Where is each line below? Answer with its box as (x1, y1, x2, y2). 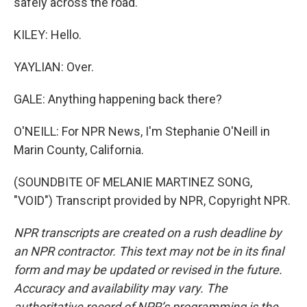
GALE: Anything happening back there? (14, 92, 222, 106)
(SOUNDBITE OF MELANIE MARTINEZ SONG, (14, 175, 252, 189)
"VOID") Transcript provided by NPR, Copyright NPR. (14, 193, 291, 208)
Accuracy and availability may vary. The (14, 281, 228, 295)
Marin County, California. (14, 143, 144, 157)
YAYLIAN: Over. (14, 60, 94, 74)
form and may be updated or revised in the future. (14, 262, 282, 277)
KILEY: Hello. (14, 27, 82, 42)
